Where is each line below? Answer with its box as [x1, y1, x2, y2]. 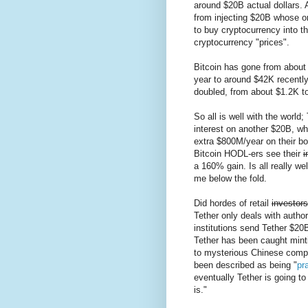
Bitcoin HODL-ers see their [194, 148, 303, 159]
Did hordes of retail [194, 198, 272, 209]
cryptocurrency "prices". [194, 37, 289, 48]
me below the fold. [194, 173, 267, 184]
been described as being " [194, 260, 297, 271]
